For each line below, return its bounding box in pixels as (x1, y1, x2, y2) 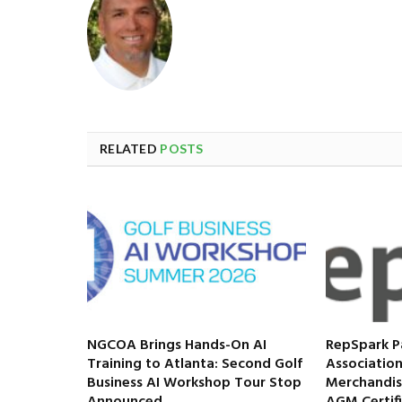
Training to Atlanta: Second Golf (87, 352, 302, 376)
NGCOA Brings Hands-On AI (87, 333, 267, 357)
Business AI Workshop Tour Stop (87, 371, 301, 395)
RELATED (100, 140, 161, 156)
